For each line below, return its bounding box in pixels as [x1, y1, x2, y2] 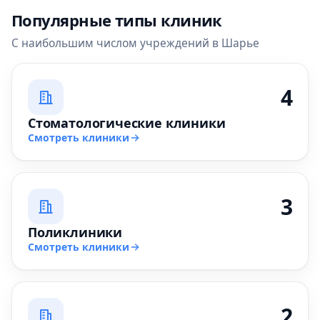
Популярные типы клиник [11, 9, 222, 31]
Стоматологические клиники [28, 114, 226, 131]
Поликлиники [28, 224, 123, 241]
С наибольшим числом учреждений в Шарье [11, 35, 259, 51]
